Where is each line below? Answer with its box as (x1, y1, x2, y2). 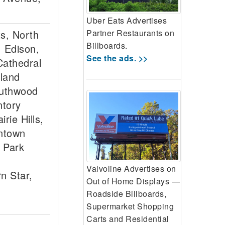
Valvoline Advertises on (86, 162, 176, 174)
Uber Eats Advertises (86, 14, 167, 26)
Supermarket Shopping (86, 200, 174, 212)
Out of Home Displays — (86, 175, 180, 187)
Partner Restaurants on (86, 27, 174, 39)
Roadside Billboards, (86, 187, 166, 199)
